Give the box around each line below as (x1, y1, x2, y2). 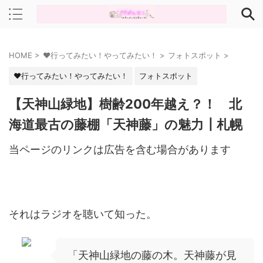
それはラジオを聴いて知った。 (9, 208, 157, 220)
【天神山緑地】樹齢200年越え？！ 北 (9, 96, 242, 112)
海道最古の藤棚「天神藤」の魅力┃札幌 (9, 117, 242, 132)
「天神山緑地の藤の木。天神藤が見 (68, 249, 237, 261)
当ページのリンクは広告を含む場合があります (9, 143, 231, 156)
